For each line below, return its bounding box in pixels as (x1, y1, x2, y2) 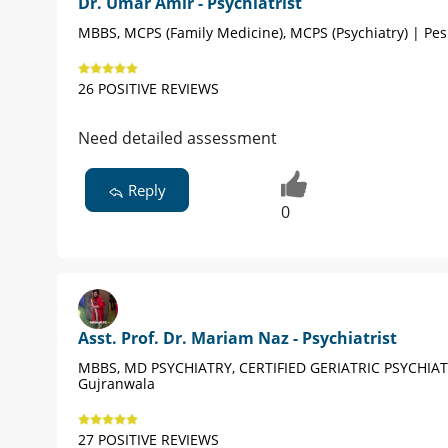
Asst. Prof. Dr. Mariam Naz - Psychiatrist (78, 326, 397, 349)
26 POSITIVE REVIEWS (78, 79, 219, 99)
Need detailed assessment (78, 127, 277, 150)
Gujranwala (78, 373, 155, 393)
